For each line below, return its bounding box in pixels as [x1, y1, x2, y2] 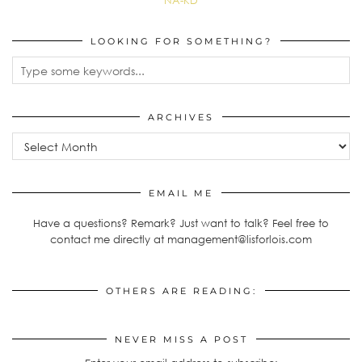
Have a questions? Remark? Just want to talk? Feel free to [33, 217, 329, 230]
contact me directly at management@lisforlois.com [50, 233, 312, 246]
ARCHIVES [148, 112, 214, 124]
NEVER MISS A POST [114, 334, 248, 346]
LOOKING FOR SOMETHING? [90, 36, 272, 48]
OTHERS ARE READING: [105, 285, 257, 297]
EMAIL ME [149, 187, 213, 200]
